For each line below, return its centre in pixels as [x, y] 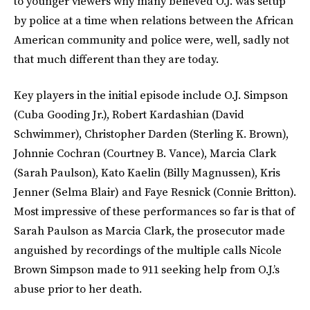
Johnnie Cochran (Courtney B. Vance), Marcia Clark [145, 153]
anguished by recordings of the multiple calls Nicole [148, 250]
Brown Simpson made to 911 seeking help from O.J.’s [147, 269]
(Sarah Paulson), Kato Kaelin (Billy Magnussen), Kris [147, 172]
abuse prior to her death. [78, 289]
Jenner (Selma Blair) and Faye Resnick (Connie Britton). [155, 192]
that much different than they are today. [116, 59]
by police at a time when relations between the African [154, 20]
